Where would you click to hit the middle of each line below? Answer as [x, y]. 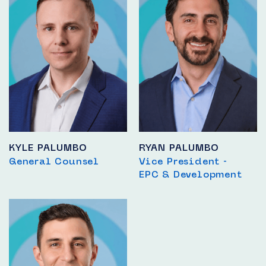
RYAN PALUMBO [179, 147]
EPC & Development [191, 174]
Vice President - [183, 161]
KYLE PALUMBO [48, 147]
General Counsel [54, 161]
